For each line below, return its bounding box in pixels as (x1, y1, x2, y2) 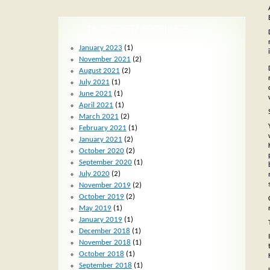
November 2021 (78, 55, 131, 63)
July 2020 (78, 169, 110, 178)
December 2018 (78, 227, 130, 235)
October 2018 (78, 250, 124, 258)
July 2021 (78, 78, 110, 86)
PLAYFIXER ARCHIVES (87, 24, 188, 36)
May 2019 (78, 204, 111, 212)
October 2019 (78, 192, 124, 201)
